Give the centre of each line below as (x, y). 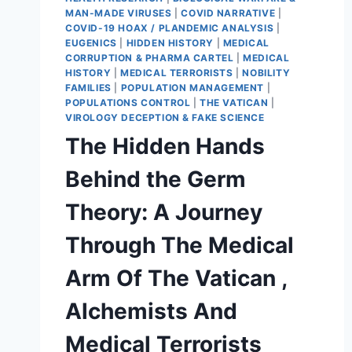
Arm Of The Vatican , (176, 278)
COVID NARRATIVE (228, 13)
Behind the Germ (156, 179)
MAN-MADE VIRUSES (119, 13)
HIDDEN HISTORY (170, 42)
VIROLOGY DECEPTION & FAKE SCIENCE (165, 117)
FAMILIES (88, 87)
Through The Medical (180, 245)
